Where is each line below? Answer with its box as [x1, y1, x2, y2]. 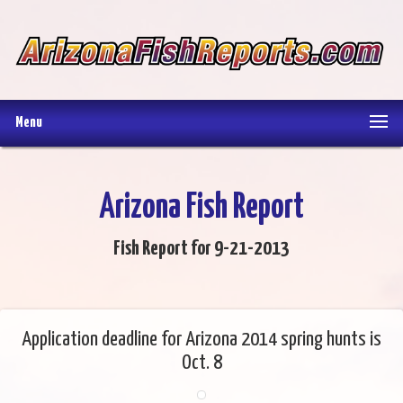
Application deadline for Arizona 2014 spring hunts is [22, 329, 381, 351]
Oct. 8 [181, 353, 222, 374]
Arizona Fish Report [99, 192, 304, 226]
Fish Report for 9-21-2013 [113, 238, 290, 260]
